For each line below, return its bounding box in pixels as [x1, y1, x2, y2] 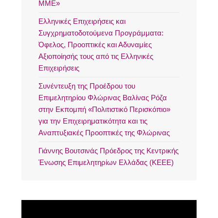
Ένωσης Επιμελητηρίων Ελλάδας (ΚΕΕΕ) [38, 158, 174, 167]
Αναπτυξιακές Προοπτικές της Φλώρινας [38, 128, 170, 137]
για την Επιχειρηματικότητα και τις [38, 117, 147, 126]
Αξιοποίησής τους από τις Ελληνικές [38, 52, 153, 61]
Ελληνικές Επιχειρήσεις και [38, 17, 126, 26]
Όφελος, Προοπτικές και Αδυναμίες [38, 40, 152, 49]
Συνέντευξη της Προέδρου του [38, 82, 135, 91]
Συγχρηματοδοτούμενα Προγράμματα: [38, 29, 163, 37]
